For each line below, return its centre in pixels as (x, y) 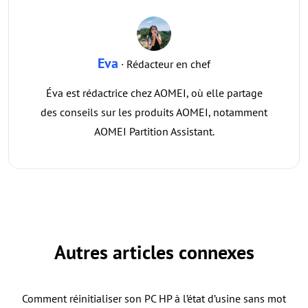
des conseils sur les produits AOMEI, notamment (154, 112)
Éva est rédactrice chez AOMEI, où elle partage (154, 93)
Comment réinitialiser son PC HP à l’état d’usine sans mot (154, 299)
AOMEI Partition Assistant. (154, 132)
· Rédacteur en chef (164, 64)
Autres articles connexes (154, 252)
